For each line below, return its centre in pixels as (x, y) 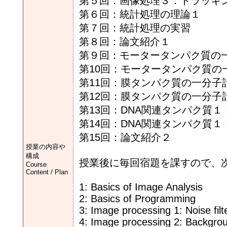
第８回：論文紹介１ (125, 42)
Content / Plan (47, 172)
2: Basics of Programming (137, 199)
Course (36, 164)
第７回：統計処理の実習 (135, 28)
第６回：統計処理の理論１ (140, 14)
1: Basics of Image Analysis (141, 187)
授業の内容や (46, 147)
